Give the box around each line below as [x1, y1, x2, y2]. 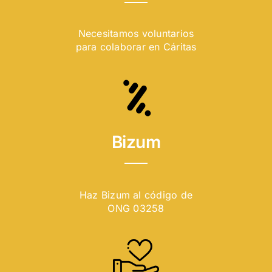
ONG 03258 [107, 202, 165, 214]
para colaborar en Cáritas [75, 40, 197, 53]
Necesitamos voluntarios [78, 27, 194, 39]
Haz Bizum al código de [79, 188, 193, 201]
